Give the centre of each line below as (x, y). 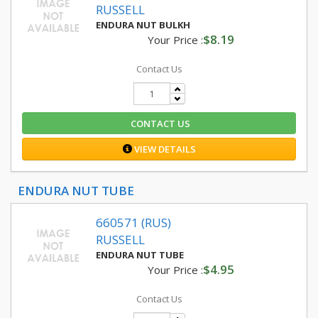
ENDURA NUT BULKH (143, 25)
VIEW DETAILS (164, 149)
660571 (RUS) (133, 223)
